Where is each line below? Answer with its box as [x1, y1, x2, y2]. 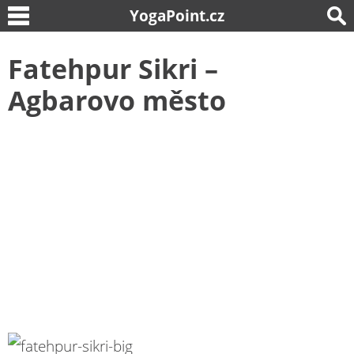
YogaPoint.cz [130, 5, 224, 26]
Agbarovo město [8, 82, 226, 119]
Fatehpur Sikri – [8, 51, 218, 87]
